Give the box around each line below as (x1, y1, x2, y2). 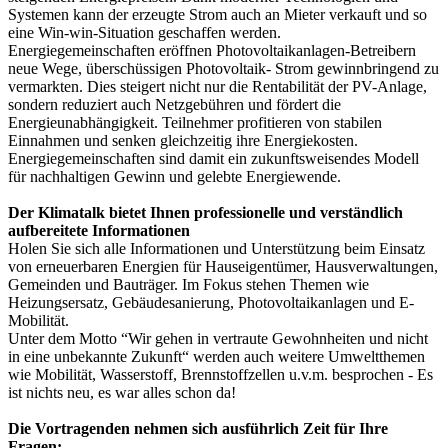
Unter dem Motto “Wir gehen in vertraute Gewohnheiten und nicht (8, 329, 428, 347)
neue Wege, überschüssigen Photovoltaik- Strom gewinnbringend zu (8, 59, 439, 77)
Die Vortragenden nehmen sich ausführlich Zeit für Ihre (8, 419, 388, 437)
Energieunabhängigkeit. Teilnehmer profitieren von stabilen (8, 113, 382, 131)
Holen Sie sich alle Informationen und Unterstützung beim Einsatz (8, 239, 425, 257)
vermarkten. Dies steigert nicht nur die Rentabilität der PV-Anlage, (8, 77, 427, 95)
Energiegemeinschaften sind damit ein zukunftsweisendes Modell (8, 149, 419, 167)
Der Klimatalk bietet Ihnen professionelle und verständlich (8, 203, 403, 221)
